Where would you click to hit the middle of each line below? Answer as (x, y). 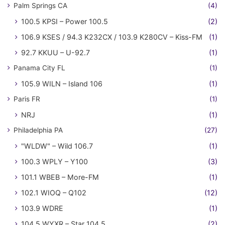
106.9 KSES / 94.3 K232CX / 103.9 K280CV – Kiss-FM (112, 37)
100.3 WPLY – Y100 (54, 161)
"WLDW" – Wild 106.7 (57, 146)
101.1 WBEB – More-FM (60, 177)
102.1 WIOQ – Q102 (54, 192)
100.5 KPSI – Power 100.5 (65, 21)
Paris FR (27, 99)
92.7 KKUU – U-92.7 (55, 52)
